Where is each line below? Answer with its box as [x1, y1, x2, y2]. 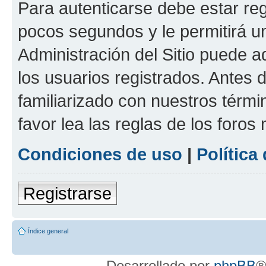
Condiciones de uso [18, 144, 182, 164]
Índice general [28, 227, 68, 235]
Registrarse [23, 183, 112, 203]
